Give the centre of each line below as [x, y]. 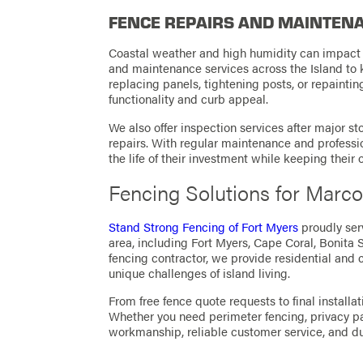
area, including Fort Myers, [181, 242]
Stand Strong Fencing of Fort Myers [204, 226]
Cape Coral [284, 242]
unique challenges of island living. [200, 273]
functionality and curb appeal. [189, 99]
